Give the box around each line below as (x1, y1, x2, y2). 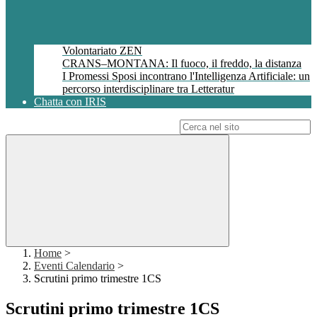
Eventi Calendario (34, 260, 115, 272)
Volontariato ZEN (62, 45, 142, 57)
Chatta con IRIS (34, 96, 106, 108)
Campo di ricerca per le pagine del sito (6, 120, 177, 133)
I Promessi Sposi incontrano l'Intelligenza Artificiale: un (62, 70, 310, 83)
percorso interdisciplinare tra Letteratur (62, 83, 234, 96)
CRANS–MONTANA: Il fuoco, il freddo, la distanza (62, 57, 301, 70)
